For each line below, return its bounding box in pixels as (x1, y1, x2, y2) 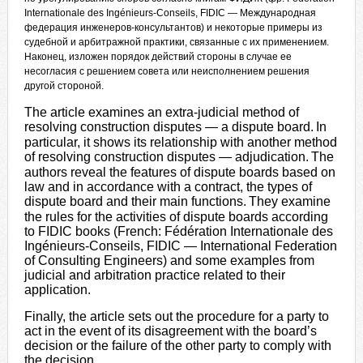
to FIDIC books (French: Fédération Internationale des (23, 224, 333, 238)
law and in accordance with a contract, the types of (23, 180, 312, 194)
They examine (248, 194, 331, 208)
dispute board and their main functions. (23, 194, 246, 208)
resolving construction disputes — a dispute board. (23, 120, 314, 134)
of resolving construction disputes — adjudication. (23, 150, 309, 164)
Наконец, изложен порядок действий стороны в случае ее (23, 51, 292, 62)
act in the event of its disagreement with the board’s (23, 324, 317, 338)
